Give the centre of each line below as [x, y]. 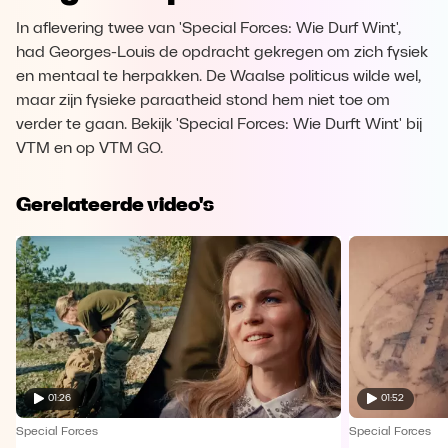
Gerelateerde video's [115, 204]
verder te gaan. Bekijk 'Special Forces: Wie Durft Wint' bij [219, 125]
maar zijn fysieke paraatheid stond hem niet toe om [203, 101]
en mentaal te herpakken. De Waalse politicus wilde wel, [218, 77]
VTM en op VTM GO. [89, 149]
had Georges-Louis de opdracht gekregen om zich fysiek [222, 53]
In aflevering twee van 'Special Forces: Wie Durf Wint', [208, 29]
